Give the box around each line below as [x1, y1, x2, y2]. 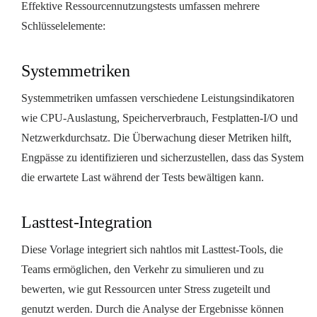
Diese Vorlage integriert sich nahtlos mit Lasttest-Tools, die [21, 243, 283, 255]
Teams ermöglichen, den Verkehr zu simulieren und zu [21, 263, 264, 275]
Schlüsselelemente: [21, 19, 105, 32]
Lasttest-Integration [21, 212, 152, 231]
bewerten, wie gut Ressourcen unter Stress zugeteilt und [21, 282, 270, 295]
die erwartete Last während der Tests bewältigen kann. [21, 171, 264, 183]
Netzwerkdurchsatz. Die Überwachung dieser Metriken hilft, [21, 131, 292, 144]
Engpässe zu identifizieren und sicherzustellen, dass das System [21, 151, 304, 163]
